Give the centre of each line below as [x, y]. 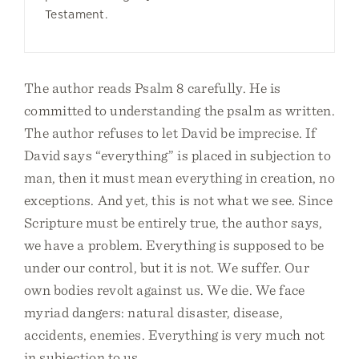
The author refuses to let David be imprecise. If [170, 133]
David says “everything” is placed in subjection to [177, 155]
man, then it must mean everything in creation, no [179, 177]
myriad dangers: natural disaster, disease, [154, 312]
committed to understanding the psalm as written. [179, 110]
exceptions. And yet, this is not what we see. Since [179, 200]
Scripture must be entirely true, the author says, [173, 222]
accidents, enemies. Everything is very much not [175, 335]
